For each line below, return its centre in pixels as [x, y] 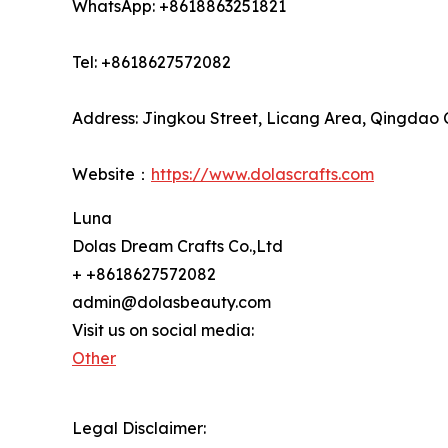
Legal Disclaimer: [139, 427]
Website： [111, 173]
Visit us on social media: [163, 329]
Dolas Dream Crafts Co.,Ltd [177, 245]
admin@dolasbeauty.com [171, 301]
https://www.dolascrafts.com [262, 173]
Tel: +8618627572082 [151, 61]
